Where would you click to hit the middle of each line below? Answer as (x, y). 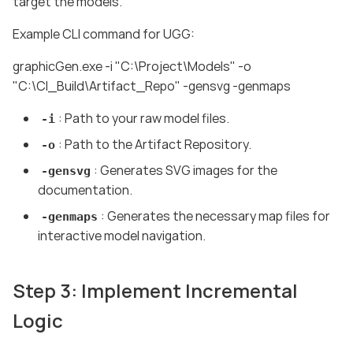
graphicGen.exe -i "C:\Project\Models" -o (132, 67)
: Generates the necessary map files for (215, 216)
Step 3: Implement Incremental (155, 291)
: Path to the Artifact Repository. (154, 145)
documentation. (85, 190)
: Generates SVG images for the (185, 171)
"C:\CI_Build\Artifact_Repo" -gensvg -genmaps (152, 86)
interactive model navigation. (122, 236)
